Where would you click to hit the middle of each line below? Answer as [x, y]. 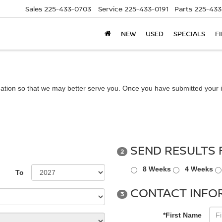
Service [110, 9]
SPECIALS [189, 34]
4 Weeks [199, 169]
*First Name [182, 215]
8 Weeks [157, 169]
